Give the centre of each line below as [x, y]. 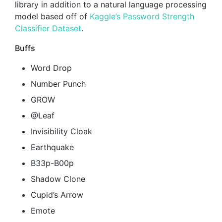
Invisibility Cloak [61, 131]
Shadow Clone [58, 179]
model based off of [52, 16]
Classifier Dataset [48, 28]
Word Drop [51, 68]
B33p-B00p [52, 163]
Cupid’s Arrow [57, 194]
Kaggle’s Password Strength [142, 16]
